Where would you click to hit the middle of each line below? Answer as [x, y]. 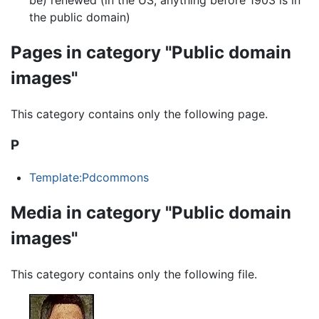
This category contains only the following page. [139, 114]
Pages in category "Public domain [151, 52]
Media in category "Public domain [151, 212]
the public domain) [79, 17]
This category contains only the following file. [134, 274]
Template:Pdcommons [89, 177]
